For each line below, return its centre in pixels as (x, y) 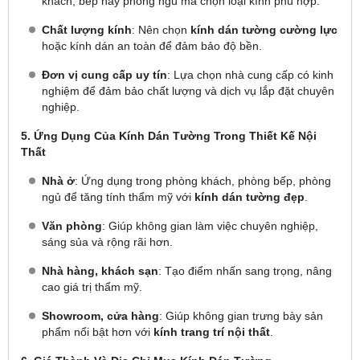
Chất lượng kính (87, 30)
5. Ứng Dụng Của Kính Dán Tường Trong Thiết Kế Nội (169, 136)
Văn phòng (72, 226)
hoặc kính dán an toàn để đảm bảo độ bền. (152, 46)
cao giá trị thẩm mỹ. (92, 287)
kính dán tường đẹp (250, 197)
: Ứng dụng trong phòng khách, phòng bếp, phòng (203, 181)
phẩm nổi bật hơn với (98, 332)
